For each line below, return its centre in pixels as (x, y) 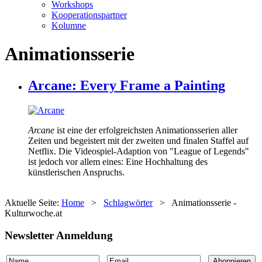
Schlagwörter (128, 202)
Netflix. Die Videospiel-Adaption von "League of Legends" (139, 151)
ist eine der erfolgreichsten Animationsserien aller (146, 130)
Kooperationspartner (89, 15)
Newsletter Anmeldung (59, 236)
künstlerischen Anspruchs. (76, 172)
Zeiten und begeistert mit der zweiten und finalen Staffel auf (138, 140)
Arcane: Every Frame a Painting (127, 85)
